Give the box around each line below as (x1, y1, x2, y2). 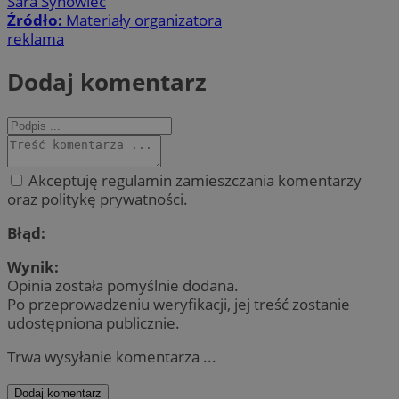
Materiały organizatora (66, 10, 222, 31)
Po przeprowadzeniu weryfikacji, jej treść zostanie (7, 294, 350, 315)
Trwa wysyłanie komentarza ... (7, 346, 216, 368)
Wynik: (7, 256, 59, 278)
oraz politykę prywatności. (7, 188, 188, 209)
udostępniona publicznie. (7, 313, 180, 334)
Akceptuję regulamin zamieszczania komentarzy (25, 169, 362, 191)
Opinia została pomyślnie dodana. (7, 275, 239, 297)
